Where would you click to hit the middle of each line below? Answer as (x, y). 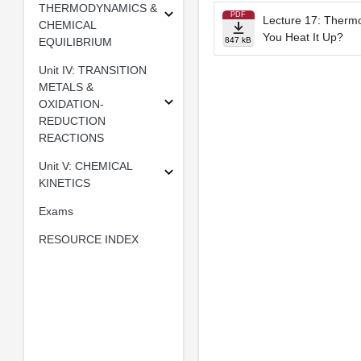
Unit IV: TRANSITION (92, 70)
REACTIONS (71, 137)
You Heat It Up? (303, 37)
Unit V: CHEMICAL (85, 166)
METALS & (66, 87)
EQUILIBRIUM (75, 41)
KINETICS (64, 183)
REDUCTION (72, 120)
